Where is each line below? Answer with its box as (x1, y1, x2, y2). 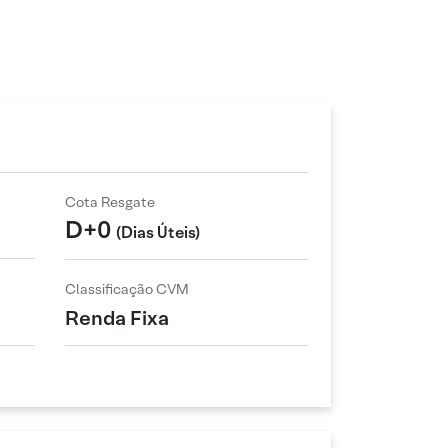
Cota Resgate (64, 192, 155, 211)
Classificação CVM (64, 279, 189, 298)
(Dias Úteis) (115, 222, 200, 244)
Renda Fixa (64, 305, 169, 332)
